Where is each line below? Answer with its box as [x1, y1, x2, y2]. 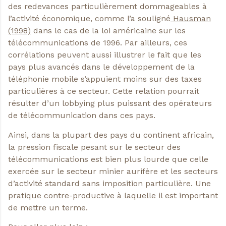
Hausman [171, 14, 211, 24]
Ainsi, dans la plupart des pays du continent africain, [8, 130, 214, 140]
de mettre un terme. [8, 202, 88, 212]
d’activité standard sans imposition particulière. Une [8, 178, 211, 188]
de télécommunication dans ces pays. [8, 110, 155, 121]
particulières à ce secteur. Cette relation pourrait [8, 86, 199, 96]
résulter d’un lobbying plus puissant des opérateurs [8, 98, 212, 108]
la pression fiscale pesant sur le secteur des [8, 142, 181, 152]
